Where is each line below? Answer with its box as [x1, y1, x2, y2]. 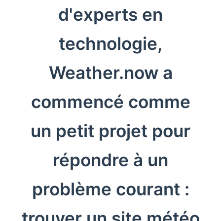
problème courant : [32, 178, 189, 200]
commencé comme [31, 91, 190, 112]
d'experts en [58, 3, 163, 25]
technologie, [59, 33, 162, 54]
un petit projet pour [31, 120, 190, 142]
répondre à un [53, 149, 168, 171]
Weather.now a [48, 62, 173, 83]
